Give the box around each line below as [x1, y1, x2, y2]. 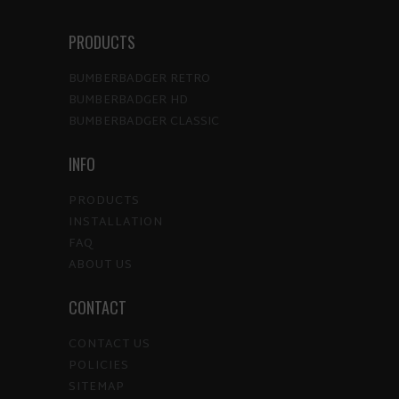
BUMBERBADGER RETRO [68, 69, 210, 91]
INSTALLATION [68, 212, 163, 234]
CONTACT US [68, 334, 151, 356]
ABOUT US [68, 255, 133, 277]
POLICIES [68, 355, 129, 378]
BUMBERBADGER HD [68, 90, 189, 112]
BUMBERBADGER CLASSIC [68, 111, 220, 134]
